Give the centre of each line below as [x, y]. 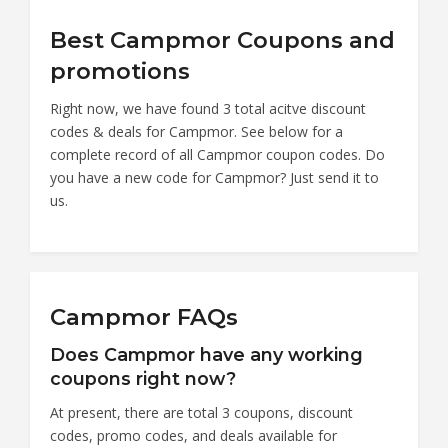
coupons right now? [143, 378]
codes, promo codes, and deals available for [193, 435]
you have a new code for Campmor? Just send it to [214, 177]
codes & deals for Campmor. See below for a [196, 131]
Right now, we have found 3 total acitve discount [208, 108]
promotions [120, 70]
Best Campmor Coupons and [222, 39]
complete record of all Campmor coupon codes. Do [217, 154]
